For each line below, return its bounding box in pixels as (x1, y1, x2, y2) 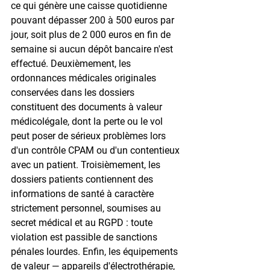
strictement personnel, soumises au (11, 202, 163, 214)
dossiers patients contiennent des (11, 173, 155, 185)
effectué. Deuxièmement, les (11, 57, 133, 69)
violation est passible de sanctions (11, 231, 160, 243)
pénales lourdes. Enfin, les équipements (11, 245, 180, 257)
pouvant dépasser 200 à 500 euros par (11, 14, 177, 26)
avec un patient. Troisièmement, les (11, 159, 163, 171)
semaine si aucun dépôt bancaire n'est (11, 43, 175, 55)
